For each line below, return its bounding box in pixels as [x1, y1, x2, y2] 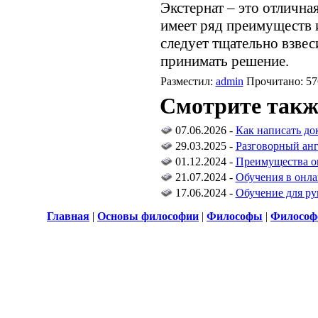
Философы [207, 210, 263, 222]
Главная [47, 210, 89, 222]
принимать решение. [160, 53, 289, 70]
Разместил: [160, 75, 216, 87]
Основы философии [97, 210, 199, 222]
